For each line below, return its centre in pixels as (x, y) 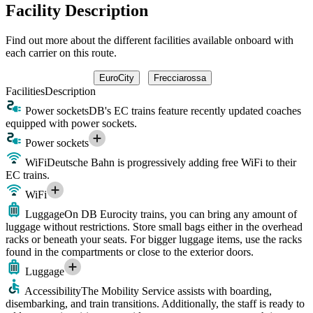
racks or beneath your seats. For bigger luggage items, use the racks (154, 239)
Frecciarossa (180, 78)
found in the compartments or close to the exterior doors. (130, 252)
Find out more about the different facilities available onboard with (150, 40)
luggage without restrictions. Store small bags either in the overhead (154, 226)
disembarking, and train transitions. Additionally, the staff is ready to (155, 303)
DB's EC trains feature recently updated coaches (195, 110)
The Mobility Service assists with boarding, (176, 291)
